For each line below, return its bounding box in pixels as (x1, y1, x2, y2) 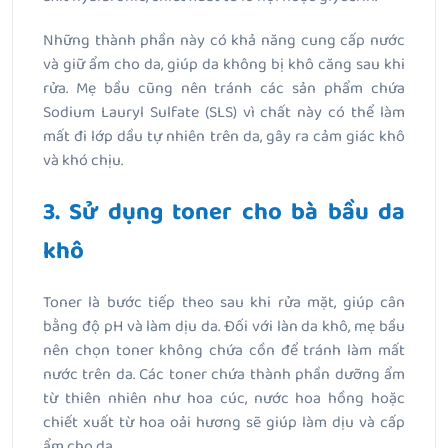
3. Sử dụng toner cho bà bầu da (43, 193, 405, 233)
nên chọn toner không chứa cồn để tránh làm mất (43, 338, 405, 364)
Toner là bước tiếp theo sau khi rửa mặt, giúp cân (43, 290, 405, 316)
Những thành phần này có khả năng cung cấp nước (43, 28, 405, 54)
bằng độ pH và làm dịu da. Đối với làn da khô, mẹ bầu (43, 314, 405, 340)
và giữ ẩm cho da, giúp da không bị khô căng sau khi (43, 52, 405, 78)
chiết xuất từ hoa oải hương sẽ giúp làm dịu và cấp (43, 410, 405, 436)
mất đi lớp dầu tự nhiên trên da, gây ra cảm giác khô (43, 124, 405, 150)
